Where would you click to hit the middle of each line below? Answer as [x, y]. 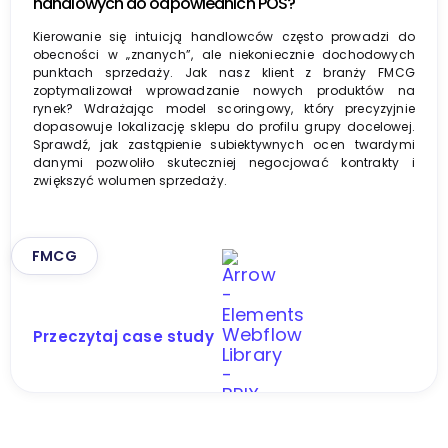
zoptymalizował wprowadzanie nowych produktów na [224, 90]
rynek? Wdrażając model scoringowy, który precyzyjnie [224, 108]
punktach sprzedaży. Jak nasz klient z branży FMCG [224, 72]
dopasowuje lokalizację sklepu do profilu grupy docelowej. [224, 126]
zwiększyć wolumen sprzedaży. [130, 180]
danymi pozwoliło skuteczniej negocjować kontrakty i [224, 162]
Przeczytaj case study [123, 336]
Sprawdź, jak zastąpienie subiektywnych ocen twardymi [224, 144]
